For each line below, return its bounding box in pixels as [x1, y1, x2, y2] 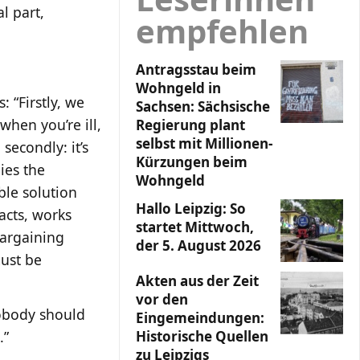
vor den [136, 290, 188, 309]
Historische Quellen [136, 327, 268, 346]
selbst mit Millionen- [136, 134, 272, 153]
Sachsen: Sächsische [136, 97, 270, 116]
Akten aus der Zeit [136, 272, 259, 290]
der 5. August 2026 [136, 236, 261, 255]
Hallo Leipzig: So [136, 199, 246, 218]
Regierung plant [136, 116, 245, 134]
